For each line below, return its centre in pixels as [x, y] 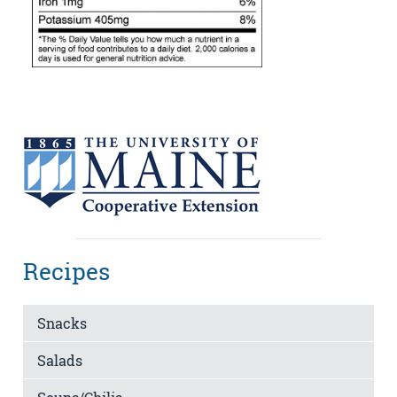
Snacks [62, 323]
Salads [60, 360]
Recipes [66, 272]
